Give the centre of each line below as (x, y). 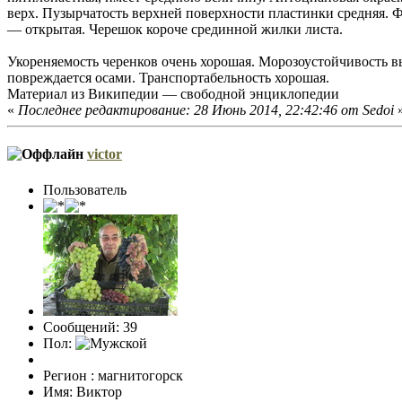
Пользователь (85, 189)
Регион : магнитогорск (113, 375)
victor (105, 154)
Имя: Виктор (83, 391)
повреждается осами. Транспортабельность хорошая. (168, 78)
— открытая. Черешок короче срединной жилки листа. (175, 30)
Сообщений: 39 (90, 327)
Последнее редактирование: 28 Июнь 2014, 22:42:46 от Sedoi (206, 110)
